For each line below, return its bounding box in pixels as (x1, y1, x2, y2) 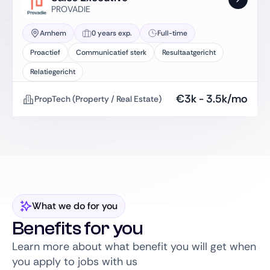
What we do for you (32, 199, 118, 212)
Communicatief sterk (76, 48, 146, 57)
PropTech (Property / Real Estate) (34, 93, 162, 104)
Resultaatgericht (162, 48, 216, 57)
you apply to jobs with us (12, 254, 137, 269)
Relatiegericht (30, 67, 75, 77)
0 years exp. (92, 28, 132, 38)
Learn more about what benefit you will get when (12, 239, 256, 254)
